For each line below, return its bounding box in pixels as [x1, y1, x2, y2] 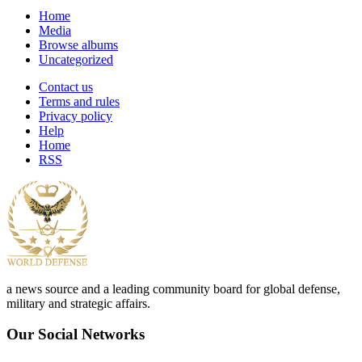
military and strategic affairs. [6, 296, 150, 310]
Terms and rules [39, 94, 120, 108]
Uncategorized [39, 52, 113, 66]
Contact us [39, 79, 93, 94]
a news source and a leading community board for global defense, [6, 281, 340, 296]
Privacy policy [39, 108, 112, 123]
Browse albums [39, 37, 118, 52]
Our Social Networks [6, 326, 145, 343]
